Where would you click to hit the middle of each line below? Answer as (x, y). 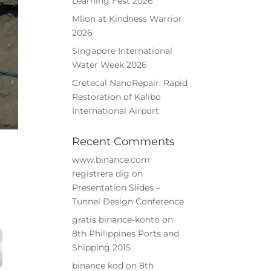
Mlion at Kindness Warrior (127, 18)
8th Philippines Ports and (126, 233)
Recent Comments (124, 141)
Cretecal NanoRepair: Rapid (130, 83)
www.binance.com (111, 159)
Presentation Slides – (116, 187)
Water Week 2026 (110, 64)
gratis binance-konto (116, 219)
